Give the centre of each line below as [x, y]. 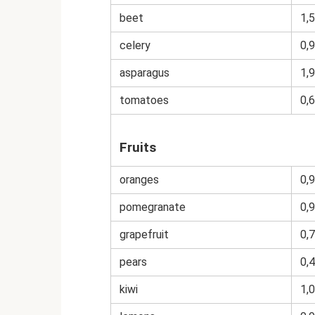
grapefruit [144, 235]
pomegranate [153, 207]
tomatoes [144, 101]
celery [135, 46]
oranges [139, 180]
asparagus [144, 73]
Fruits [138, 148]
